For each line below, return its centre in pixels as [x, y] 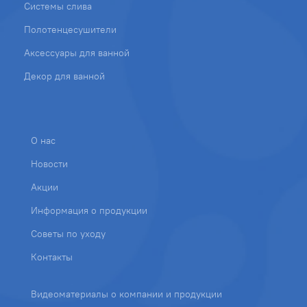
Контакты [52, 257]
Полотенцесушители [70, 29]
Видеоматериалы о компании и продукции [126, 294]
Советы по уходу [68, 233]
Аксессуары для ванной [77, 52]
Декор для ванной [64, 76]
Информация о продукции [89, 210]
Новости [49, 163]
